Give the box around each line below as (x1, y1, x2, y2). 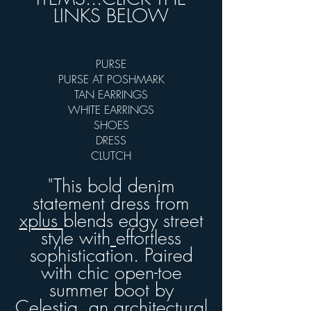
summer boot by (49, 277, 174, 302)
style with (41, 225, 110, 250)
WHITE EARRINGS (68, 101, 154, 117)
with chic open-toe (40, 260, 182, 285)
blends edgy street (62, 208, 203, 233)
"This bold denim (47, 173, 175, 198)
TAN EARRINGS (74, 86, 148, 102)
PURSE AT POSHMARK (58, 71, 165, 87)
